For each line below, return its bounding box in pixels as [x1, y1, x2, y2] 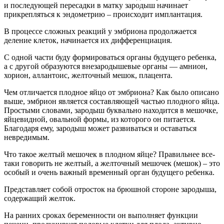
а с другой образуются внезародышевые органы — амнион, [4, 62, 207, 70]
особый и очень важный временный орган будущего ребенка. [4, 168, 214, 176]
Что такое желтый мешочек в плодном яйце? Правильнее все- [4, 150, 215, 158]
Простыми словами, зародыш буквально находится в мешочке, [4, 106, 218, 114]
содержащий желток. [4, 194, 75, 202]
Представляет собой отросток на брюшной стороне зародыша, [4, 185, 216, 193]
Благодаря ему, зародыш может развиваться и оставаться [4, 124, 196, 132]
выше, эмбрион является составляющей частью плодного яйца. [4, 97, 219, 105]
